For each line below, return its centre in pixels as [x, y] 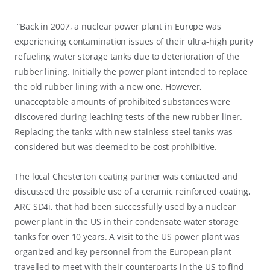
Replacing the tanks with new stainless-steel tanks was [124, 132]
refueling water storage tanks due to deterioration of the [127, 57]
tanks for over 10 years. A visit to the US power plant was [127, 237]
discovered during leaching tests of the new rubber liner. [129, 117]
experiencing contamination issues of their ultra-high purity [134, 42]
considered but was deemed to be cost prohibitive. [116, 147]
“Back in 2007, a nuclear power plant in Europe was [118, 27]
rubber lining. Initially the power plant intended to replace [131, 72]
